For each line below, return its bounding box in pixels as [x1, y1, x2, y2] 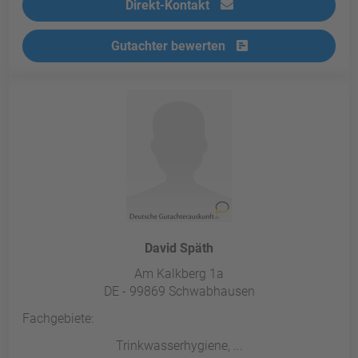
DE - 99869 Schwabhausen [103, 284, 255, 300]
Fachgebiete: [22, 311, 94, 327]
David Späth [145, 241, 213, 257]
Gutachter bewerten [110, 38, 229, 54]
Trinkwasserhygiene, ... [115, 338, 243, 354]
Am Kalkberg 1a [134, 266, 224, 282]
